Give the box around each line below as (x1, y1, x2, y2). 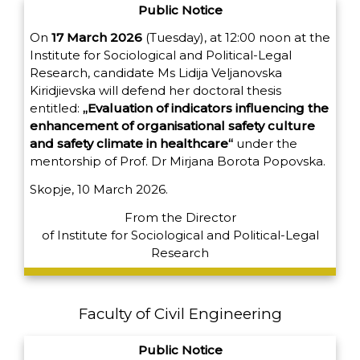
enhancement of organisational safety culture (30, 118, 315, 134)
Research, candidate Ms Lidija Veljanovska (30, 65, 282, 81)
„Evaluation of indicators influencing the (83, 100, 329, 117)
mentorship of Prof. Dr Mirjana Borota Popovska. (30, 153, 325, 170)
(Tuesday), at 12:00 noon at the (142, 30, 330, 46)
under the (236, 136, 297, 152)
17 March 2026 (51, 30, 142, 46)
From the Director (124, 209, 236, 225)
